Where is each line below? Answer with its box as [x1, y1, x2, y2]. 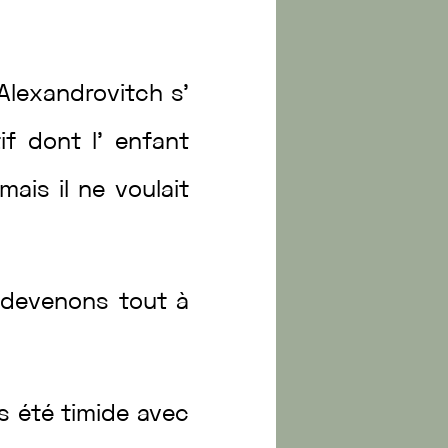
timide [61, 404, 137, 426]
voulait [114, 180, 189, 202]
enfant [114, 132, 189, 154]
